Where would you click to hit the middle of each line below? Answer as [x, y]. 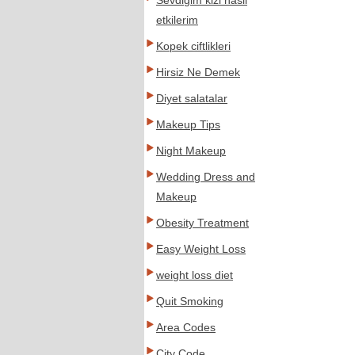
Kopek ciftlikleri [193, 46]
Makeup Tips [188, 125]
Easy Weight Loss [201, 249]
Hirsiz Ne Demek [198, 73]
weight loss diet [195, 275]
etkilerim [177, 20]
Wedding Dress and [206, 177]
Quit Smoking [190, 302]
